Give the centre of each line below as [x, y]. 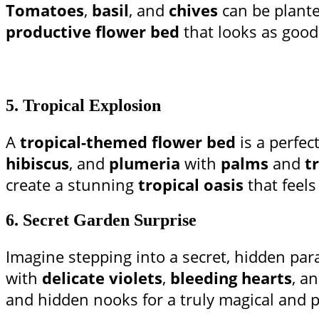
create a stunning [72, 185]
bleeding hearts [231, 278]
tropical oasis [191, 185]
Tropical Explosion [92, 106]
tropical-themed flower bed [128, 142]
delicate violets [102, 278]
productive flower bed [93, 32]
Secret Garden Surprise [110, 220]
